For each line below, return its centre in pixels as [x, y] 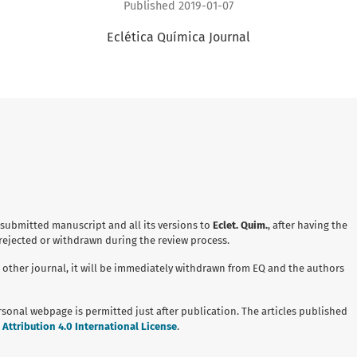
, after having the [308, 225]
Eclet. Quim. [240, 225]
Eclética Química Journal [178, 37]
